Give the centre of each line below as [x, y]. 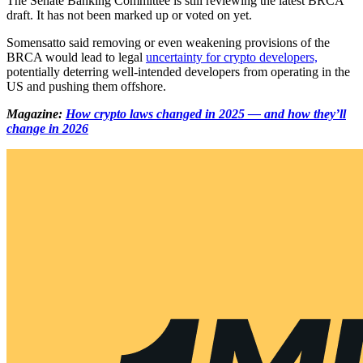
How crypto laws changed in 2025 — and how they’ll [206, 113]
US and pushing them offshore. [86, 86]
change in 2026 [47, 128]
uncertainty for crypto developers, [232, 57]
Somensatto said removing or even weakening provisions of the [168, 42]
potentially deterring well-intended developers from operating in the [178, 71]
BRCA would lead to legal [76, 57]
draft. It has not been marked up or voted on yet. [129, 15]
